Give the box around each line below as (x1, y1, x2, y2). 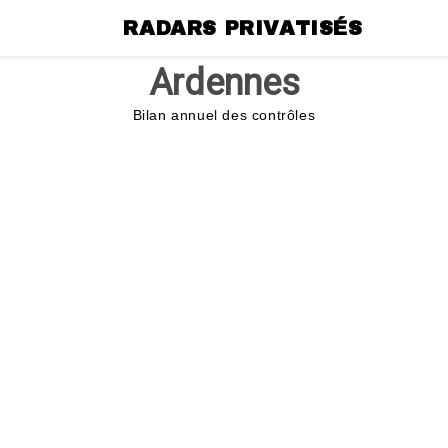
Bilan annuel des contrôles (132, 107, 316, 123)
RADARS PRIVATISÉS (123, 17, 363, 39)
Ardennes (148, 62, 300, 104)
